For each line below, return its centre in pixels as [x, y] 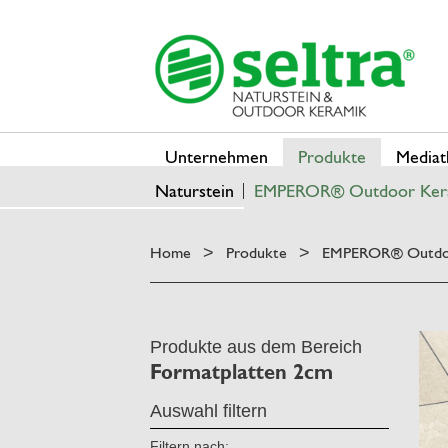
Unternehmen [216, 156]
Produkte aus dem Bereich [256, 347]
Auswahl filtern [208, 411]
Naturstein [194, 190]
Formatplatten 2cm [241, 372]
